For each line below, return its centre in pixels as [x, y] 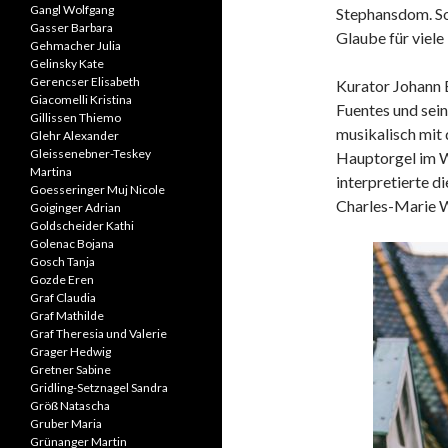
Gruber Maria [66, 423]
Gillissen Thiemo [75, 117]
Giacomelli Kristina [81, 99]
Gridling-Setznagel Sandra [99, 387]
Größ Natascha [70, 405]
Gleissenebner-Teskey [90, 153]
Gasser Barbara [71, 27]
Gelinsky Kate [67, 63]
